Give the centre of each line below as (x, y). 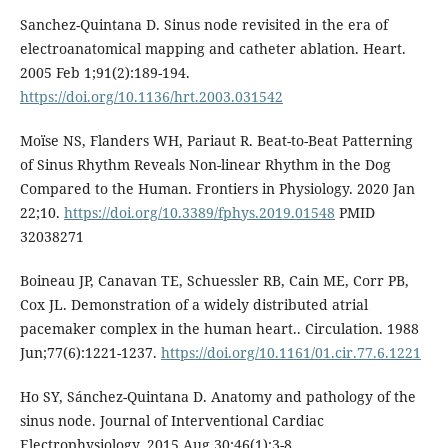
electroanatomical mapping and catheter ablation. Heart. (212, 49)
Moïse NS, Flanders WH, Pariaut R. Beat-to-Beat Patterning (216, 141)
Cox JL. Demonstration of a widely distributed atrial (193, 305)
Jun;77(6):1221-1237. (90, 353)
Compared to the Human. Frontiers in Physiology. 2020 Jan (217, 189)
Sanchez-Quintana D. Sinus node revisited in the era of (203, 25)
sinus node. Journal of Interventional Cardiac (171, 421)
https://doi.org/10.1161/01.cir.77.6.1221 (290, 353)
